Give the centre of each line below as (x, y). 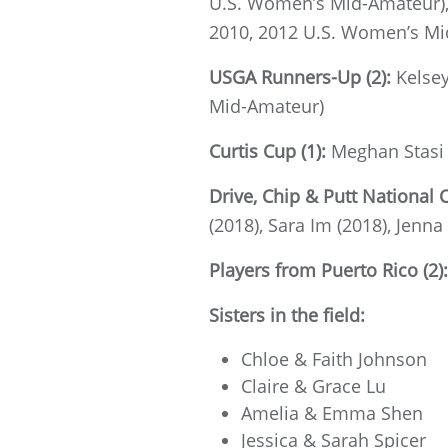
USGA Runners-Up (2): (302, 76)
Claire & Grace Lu (313, 385)
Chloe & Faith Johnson (334, 358)
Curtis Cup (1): (270, 150)
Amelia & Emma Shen (332, 412)
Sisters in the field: (287, 314)
